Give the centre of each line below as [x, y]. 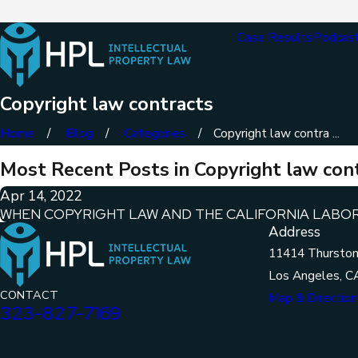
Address [294, 233]
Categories [155, 133]
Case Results [274, 38]
